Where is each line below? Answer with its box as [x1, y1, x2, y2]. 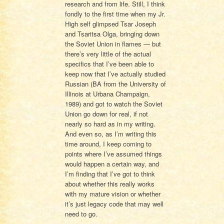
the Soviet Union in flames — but [64, 38, 161, 48]
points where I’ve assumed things [64, 148, 162, 158]
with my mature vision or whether [64, 188, 160, 198]
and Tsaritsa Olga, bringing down [64, 28, 159, 38]
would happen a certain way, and [64, 158, 159, 168]
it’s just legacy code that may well [64, 198, 163, 208]
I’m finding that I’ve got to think [64, 168, 155, 178]
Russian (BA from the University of [64, 78, 166, 88]
